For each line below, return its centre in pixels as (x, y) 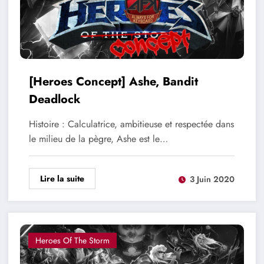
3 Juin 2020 (212, 179)
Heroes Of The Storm (72, 241)
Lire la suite (62, 179)
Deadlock (55, 100)
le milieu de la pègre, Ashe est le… (98, 139)
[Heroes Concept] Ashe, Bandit (113, 82)
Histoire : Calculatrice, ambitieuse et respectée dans (131, 124)
